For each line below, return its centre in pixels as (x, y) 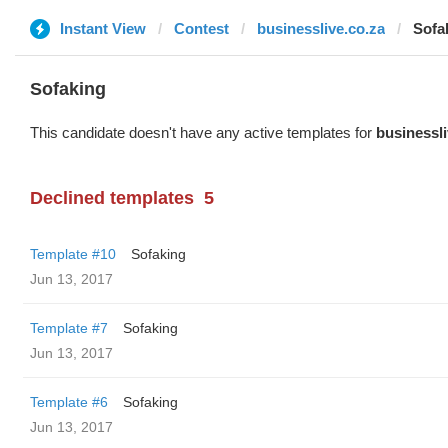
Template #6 (69, 402)
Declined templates (112, 198)
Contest (201, 28)
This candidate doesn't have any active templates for (203, 132)
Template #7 (69, 328)
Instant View (103, 28)
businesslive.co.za (321, 28)
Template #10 (73, 254)
